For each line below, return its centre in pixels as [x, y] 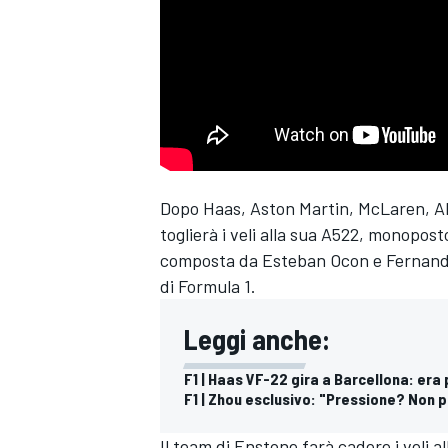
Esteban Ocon [315, 260]
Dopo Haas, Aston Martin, [259, 208]
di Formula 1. [208, 286]
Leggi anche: [257, 339]
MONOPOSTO [198, 423]
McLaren [391, 208]
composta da [211, 260]
